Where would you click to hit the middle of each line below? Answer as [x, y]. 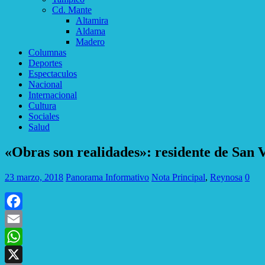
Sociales [44, 116]
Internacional [53, 95]
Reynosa [226, 177]
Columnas [47, 52]
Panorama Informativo [107, 177]
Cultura [42, 106]
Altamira [92, 20]
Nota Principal [178, 177]
